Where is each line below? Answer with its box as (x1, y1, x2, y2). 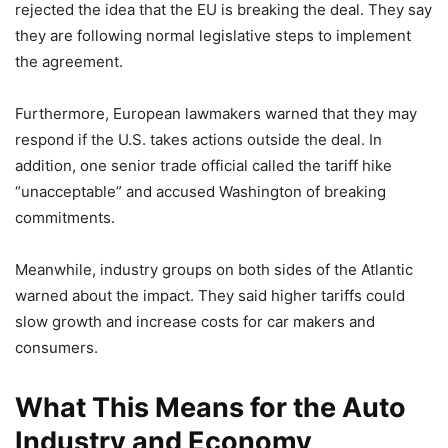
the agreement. (15, 51, 123, 71)
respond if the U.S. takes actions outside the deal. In (15, 129, 382, 149)
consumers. (15, 337, 98, 357)
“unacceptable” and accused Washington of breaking (15, 181, 386, 201)
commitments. (15, 207, 115, 227)
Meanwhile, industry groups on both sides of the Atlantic (15, 259, 413, 279)
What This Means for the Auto (15, 390, 406, 424)
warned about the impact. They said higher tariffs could (15, 285, 405, 305)
